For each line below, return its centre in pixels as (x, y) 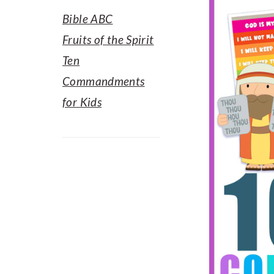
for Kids (82, 102)
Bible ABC (88, 19)
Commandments (104, 81)
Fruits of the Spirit (108, 39)
